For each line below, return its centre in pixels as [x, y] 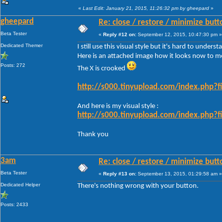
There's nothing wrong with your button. [138, 186]
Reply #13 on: [120, 173]
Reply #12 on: [120, 34]
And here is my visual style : [118, 106]
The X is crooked [102, 68]
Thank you [93, 134]
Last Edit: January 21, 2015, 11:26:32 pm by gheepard [146, 8]
